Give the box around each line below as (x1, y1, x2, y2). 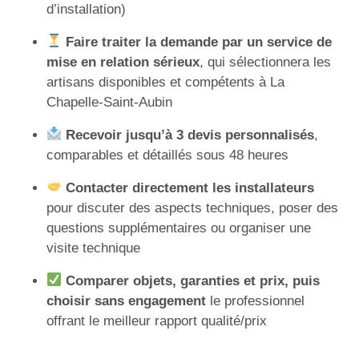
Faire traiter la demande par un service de (66, 34, 333, 50)
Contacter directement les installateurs (66, 179, 315, 196)
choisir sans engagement (46, 292, 206, 309)
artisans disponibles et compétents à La (46, 74, 284, 90)
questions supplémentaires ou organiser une (46, 220, 311, 236)
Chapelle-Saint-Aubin (46, 94, 172, 110)
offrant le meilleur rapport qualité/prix (46, 313, 267, 329)
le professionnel (206, 292, 305, 309)
